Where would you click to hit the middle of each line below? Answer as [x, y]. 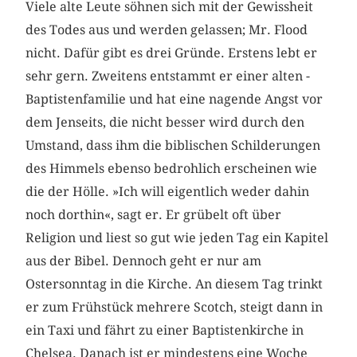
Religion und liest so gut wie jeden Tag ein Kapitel [177, 237]
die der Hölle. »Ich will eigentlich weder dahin [168, 191]
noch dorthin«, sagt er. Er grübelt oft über [154, 214]
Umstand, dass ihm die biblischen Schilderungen [173, 145]
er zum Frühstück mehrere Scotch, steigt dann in [175, 307]
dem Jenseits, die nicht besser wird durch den [165, 122]
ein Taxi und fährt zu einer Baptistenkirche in [165, 330]
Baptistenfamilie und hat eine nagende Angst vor [175, 99]
